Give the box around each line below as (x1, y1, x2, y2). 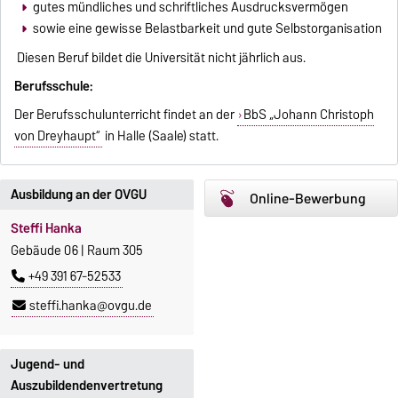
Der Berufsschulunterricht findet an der (14, 104, 238, 126)
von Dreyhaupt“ (14, 125, 101, 147)
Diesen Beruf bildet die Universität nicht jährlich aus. (14, 47, 306, 69)
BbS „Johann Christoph (243, 104, 374, 126)
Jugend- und (11, 354, 84, 376)
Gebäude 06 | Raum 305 (11, 240, 143, 262)
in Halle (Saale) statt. (102, 125, 219, 147)
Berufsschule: (14, 76, 93, 98)
